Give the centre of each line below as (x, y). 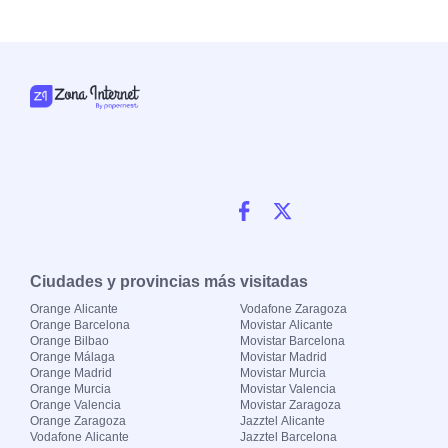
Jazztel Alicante (282, 420)
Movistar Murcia (282, 372)
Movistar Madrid (283, 356)
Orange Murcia (70, 388)
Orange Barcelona (80, 324)
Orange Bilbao (69, 340)
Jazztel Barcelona (288, 436)
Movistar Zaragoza (290, 404)
